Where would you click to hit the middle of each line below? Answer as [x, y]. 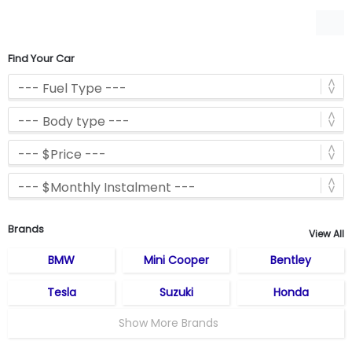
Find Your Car [41, 58]
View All [326, 233]
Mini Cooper [176, 260]
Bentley [291, 260]
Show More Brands [170, 323]
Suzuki [176, 292]
